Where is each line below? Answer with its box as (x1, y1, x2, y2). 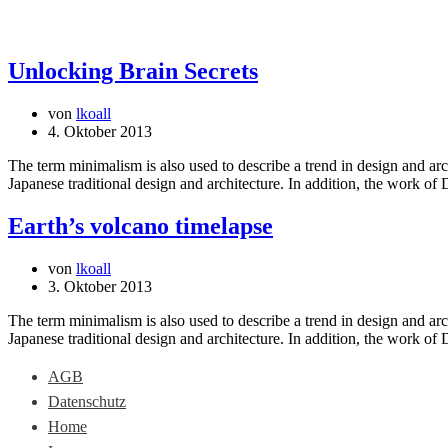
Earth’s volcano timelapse (8, 212, 273, 239)
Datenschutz (48, 392, 126, 410)
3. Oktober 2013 (48, 277, 152, 295)
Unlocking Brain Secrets (8, 57, 258, 84)
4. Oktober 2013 (48, 122, 152, 140)
